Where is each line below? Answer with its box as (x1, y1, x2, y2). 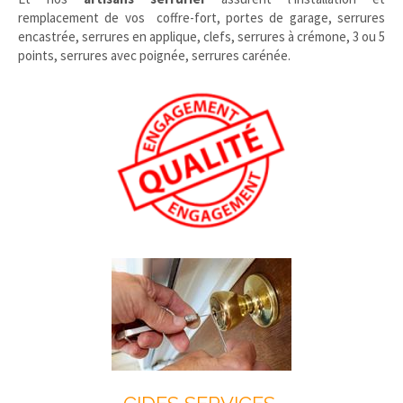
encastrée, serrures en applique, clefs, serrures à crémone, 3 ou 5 (18, 28, 385, 45)
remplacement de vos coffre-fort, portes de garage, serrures (18, 9, 385, 26)
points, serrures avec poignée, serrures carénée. (18, 47, 291, 64)
